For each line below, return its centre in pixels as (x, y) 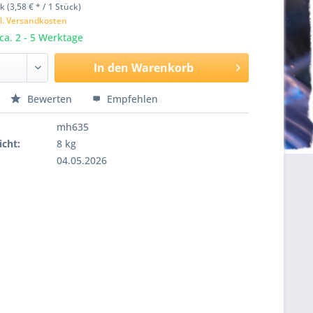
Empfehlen (131, 99)
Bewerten (50, 99)
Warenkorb (162, 68)
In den (111, 68)
